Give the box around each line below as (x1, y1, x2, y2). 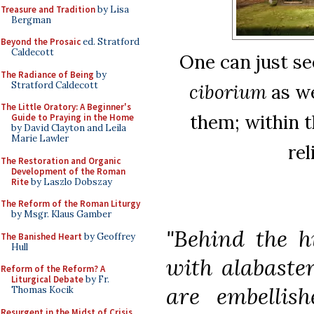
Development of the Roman (11, 165, 125, 177)
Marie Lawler (11, 132, 69, 144)
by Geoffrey (82, 230, 135, 243)
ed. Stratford (81, 36, 139, 48)
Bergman (11, 13, 51, 26)
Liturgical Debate (11, 273, 83, 285)
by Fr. (83, 273, 109, 285)
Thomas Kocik (11, 284, 74, 296)
